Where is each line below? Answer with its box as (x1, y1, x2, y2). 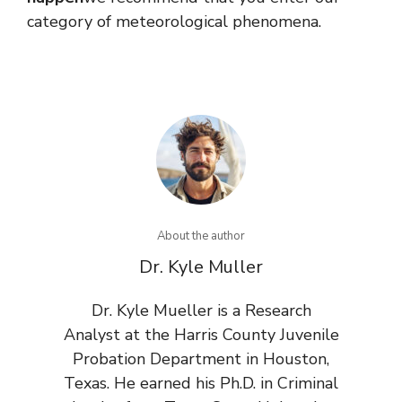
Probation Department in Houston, (73, 348, 329, 371)
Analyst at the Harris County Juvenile (63, 324, 339, 346)
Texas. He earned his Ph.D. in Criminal (64, 372, 338, 395)
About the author (157, 228, 245, 245)
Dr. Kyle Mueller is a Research (91, 300, 311, 322)
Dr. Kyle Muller (139, 255, 263, 280)
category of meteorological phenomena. (27, 11, 321, 33)
